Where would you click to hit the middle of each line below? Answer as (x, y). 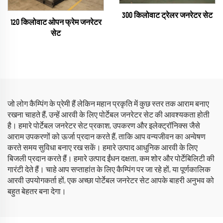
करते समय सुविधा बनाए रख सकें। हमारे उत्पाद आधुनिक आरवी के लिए (103, 148)
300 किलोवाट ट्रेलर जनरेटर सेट (167, 15)
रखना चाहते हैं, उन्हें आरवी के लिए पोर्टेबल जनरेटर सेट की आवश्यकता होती (109, 115)
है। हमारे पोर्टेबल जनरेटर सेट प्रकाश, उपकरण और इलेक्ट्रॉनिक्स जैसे (104, 126)
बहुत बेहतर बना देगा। (37, 191)
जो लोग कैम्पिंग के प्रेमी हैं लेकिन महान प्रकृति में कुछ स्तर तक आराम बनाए (108, 104)
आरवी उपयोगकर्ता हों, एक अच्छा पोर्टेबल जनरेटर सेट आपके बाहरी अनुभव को (111, 180)
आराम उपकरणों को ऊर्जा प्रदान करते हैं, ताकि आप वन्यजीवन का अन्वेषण (107, 137)
